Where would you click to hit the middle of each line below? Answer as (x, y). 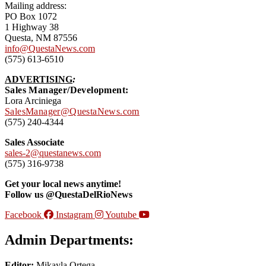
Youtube (121, 214)
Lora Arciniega (33, 100)
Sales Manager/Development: (67, 90)
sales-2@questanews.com (53, 153)
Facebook (23, 214)
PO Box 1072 (31, 16)
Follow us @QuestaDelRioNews (69, 194)
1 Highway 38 (32, 27)
